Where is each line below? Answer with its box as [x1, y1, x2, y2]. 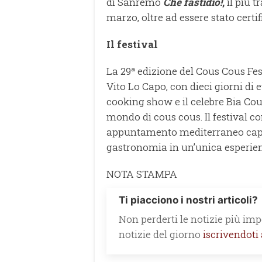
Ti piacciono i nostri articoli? [119, 194, 258, 206]
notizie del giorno [119, 227, 203, 241]
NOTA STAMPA [106, 167, 177, 181]
